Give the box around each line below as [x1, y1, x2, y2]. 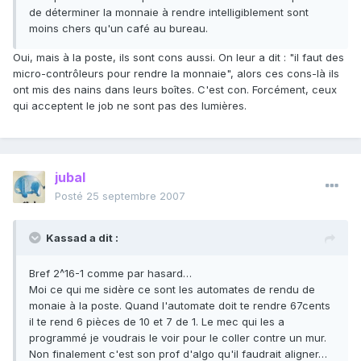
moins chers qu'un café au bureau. [29, 22, 208, 35]
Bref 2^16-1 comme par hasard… [29, 267, 192, 280]
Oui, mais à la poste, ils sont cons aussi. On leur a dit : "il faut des [13, 51, 344, 64]
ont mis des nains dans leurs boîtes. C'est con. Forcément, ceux [13, 83, 337, 97]
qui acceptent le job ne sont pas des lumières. [13, 99, 247, 113]
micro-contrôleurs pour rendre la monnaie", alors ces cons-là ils [13, 67, 339, 81]
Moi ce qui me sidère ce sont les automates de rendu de [29, 283, 315, 297]
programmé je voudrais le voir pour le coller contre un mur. [29, 331, 326, 345]
